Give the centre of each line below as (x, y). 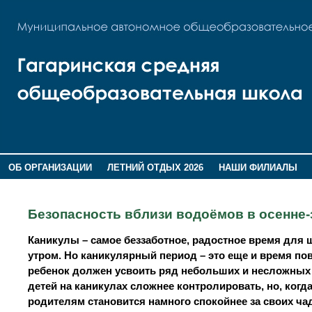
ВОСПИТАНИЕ (39, 186)
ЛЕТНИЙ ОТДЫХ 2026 (155, 167)
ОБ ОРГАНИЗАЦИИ (50, 167)
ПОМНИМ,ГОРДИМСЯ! (134, 186)
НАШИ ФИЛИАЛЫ (258, 167)
